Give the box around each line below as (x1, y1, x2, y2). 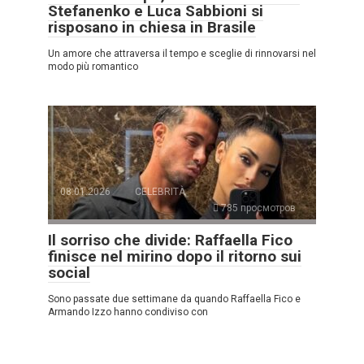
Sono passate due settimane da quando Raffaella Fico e (48, 293, 301, 305)
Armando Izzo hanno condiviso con (48, 306, 208, 318)
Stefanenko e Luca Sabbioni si (48, 2, 263, 21)
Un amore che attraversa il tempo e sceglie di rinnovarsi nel (48, 48, 316, 60)
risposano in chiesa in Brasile (48, 18, 256, 37)
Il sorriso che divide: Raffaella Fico (48, 231, 292, 250)
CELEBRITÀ (135, 186, 185, 198)
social (48, 263, 90, 283)
